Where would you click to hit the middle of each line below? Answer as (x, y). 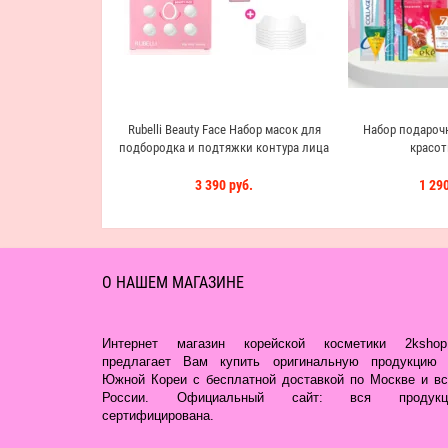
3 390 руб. (224, 185)
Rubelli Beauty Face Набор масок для (224, 129)
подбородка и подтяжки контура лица (224, 147)
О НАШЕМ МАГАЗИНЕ (173, 282)
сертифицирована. (158, 415)
